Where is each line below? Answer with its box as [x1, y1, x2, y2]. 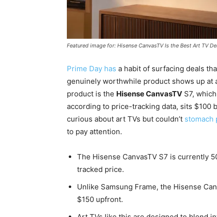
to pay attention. [67, 127, 122, 137]
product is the [67, 89, 116, 99]
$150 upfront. [77, 195, 123, 204]
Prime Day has [67, 64, 116, 74]
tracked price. [77, 165, 124, 174]
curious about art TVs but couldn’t [67, 114, 185, 124]
